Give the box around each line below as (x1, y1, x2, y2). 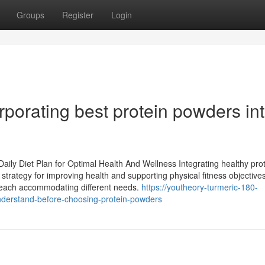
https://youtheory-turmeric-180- (141, 181, 258, 193)
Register (62, 9, 93, 21)
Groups (17, 9, 44, 21)
